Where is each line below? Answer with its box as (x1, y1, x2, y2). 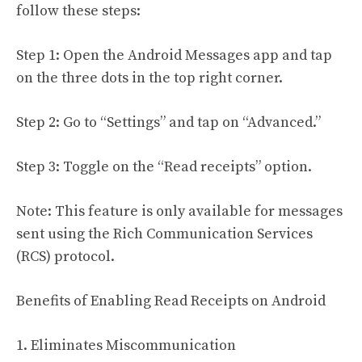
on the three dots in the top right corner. (16, 68, 283, 87)
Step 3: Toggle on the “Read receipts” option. (16, 157, 312, 176)
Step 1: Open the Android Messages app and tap (16, 45, 332, 65)
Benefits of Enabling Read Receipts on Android (16, 291, 326, 310)
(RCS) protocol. (16, 246, 115, 266)
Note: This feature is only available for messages (16, 201, 343, 221)
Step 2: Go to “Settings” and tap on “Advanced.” (16, 112, 321, 132)
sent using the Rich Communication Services (16, 224, 313, 243)
